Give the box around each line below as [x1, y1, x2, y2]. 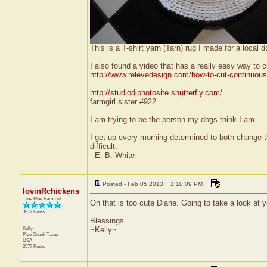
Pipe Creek [22, 231, 46, 237]
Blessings [89, 216, 124, 225]
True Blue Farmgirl [22, 195, 61, 201]
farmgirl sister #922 [89, 97, 156, 106]
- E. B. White [89, 151, 135, 160]
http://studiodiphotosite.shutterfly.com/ [89, 88, 222, 97]
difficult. [89, 142, 117, 151]
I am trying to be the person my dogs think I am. [89, 115, 257, 124]
